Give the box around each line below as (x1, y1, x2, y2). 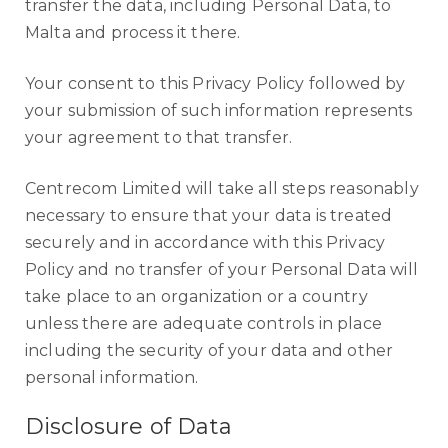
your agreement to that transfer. (25, 128, 293, 147)
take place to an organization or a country (25, 287, 368, 306)
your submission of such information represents (25, 101, 413, 120)
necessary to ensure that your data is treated (25, 206, 393, 225)
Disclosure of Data (25, 413, 232, 440)
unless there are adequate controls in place (25, 314, 382, 333)
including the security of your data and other (25, 341, 394, 360)
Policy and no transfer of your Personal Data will (25, 260, 418, 279)
